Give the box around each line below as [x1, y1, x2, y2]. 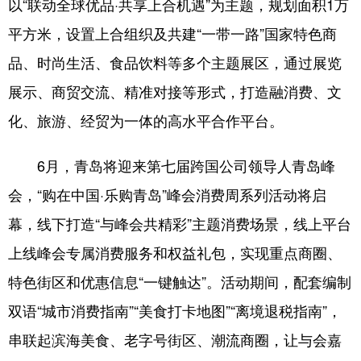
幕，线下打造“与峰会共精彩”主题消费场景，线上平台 [8, 213, 351, 234]
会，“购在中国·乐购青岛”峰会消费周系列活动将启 [8, 184, 326, 205]
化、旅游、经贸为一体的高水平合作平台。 [8, 110, 284, 131]
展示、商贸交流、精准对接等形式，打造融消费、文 [8, 81, 342, 102]
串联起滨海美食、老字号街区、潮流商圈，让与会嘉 [8, 329, 342, 350]
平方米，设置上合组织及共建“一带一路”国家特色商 [8, 23, 337, 44]
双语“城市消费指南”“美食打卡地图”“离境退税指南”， [8, 300, 342, 321]
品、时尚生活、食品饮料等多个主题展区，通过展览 [8, 52, 342, 73]
